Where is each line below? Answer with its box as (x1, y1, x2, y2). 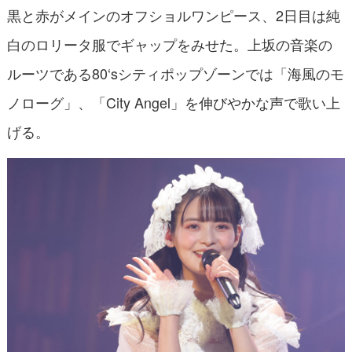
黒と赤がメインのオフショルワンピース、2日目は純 (6, 5, 340, 26)
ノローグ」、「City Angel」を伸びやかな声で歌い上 (6, 92, 340, 113)
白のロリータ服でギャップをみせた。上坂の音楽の (6, 34, 332, 55)
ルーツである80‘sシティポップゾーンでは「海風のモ (6, 63, 344, 84)
